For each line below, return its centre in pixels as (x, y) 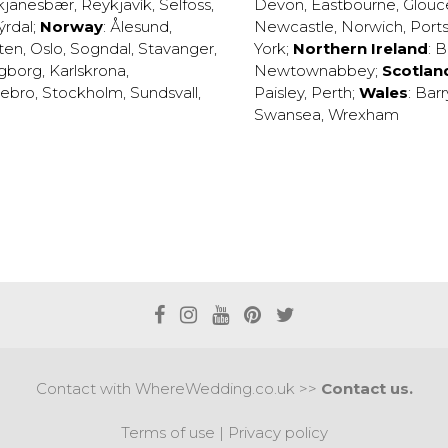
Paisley (279, 92)
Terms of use (167, 432)
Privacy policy (277, 432)
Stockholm (82, 92)
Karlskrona (87, 70)
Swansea (287, 114)
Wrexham (363, 114)
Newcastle (294, 26)
